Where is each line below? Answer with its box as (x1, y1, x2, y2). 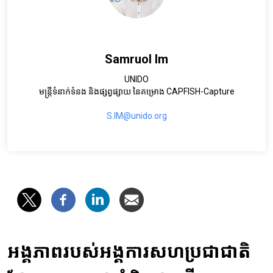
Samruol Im (105, 52, 168, 67)
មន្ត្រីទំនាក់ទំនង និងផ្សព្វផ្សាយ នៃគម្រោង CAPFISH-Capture (38, 87, 235, 97)
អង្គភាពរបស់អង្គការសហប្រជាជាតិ (7, 241, 250, 263)
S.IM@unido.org (106, 111, 167, 121)
